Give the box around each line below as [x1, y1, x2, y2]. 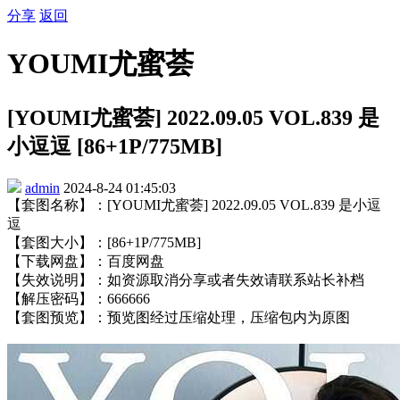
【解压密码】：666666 [7, 290, 150, 306]
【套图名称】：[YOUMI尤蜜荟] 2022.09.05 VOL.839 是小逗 [7, 196, 381, 212]
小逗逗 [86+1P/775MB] [7, 134, 222, 158]
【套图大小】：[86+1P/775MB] [7, 234, 201, 250]
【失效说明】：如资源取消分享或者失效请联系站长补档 [7, 271, 364, 287]
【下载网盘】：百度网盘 [7, 253, 164, 269]
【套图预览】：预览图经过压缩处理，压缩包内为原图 [7, 309, 350, 325]
